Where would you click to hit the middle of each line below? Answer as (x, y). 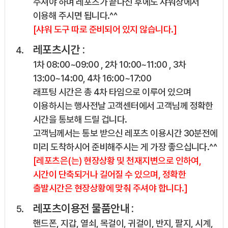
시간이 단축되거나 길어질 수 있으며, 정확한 (109, 175)
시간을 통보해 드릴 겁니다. (80, 120)
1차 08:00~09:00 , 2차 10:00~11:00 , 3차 (109, 65)
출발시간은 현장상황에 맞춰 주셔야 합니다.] (110, 188)
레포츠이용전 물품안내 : (83, 208)
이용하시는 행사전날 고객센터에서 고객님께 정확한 (123, 106)
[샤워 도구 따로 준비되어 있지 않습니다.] (105, 30)
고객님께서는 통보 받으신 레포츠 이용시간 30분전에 (125, 133)
